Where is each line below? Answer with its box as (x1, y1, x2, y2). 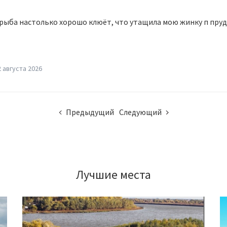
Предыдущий (65, 107, 114, 117)
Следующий (119, 107, 162, 117)
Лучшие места (76, 167, 151, 182)
